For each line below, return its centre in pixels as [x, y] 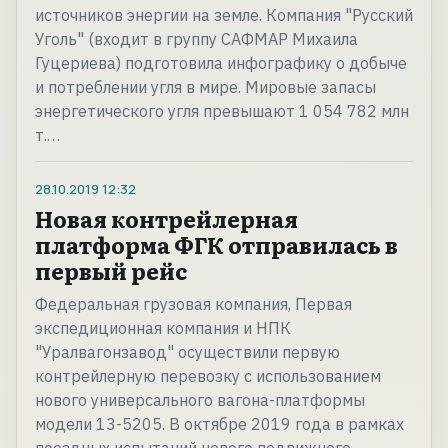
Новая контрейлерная [166, 219]
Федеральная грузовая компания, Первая [193, 304]
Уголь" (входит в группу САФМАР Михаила [196, 39]
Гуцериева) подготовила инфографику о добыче [221, 63]
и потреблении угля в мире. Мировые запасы [205, 87]
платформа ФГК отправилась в [216, 245]
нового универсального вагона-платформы [200, 400]
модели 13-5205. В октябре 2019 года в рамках [219, 424]
